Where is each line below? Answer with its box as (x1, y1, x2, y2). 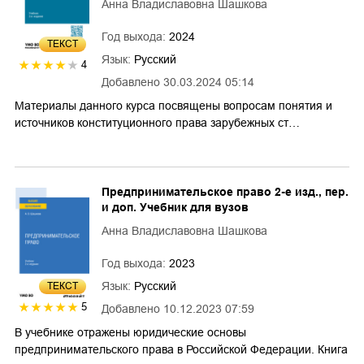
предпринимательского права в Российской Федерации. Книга (15, 342, 348, 356)
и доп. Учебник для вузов (102, 200, 249, 214)
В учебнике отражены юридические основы (15, 325, 246, 339)
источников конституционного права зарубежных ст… (15, 115, 300, 129)
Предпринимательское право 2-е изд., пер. (102, 184, 349, 198)
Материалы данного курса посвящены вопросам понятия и (15, 98, 332, 112)
